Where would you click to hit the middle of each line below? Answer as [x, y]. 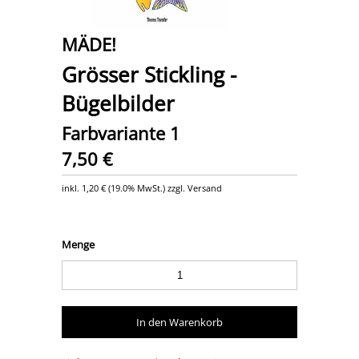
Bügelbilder [119, 104]
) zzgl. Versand [193, 188]
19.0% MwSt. [137, 188]
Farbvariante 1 [121, 134]
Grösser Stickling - [149, 75]
